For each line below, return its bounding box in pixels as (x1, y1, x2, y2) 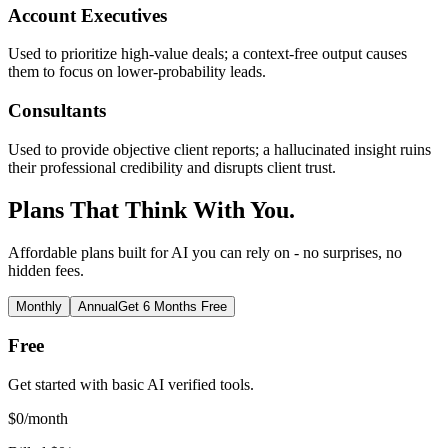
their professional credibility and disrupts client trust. (8, 158, 336, 176)
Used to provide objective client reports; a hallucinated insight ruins (8, 140, 431, 158)
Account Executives (8, 4, 167, 26)
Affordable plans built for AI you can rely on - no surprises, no (8, 243, 402, 261)
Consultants (8, 100, 106, 122)
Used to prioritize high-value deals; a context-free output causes (8, 45, 407, 63)
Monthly (16, 298, 62, 314)
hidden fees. (8, 261, 84, 279)
